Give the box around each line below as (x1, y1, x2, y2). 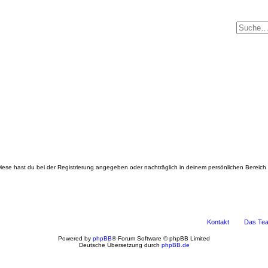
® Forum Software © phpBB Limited (112, 234, 210, 242)
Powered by (58, 234, 93, 242)
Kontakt (207, 218, 229, 226)
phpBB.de (161, 241, 190, 248)
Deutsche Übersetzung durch (78, 241, 162, 248)
